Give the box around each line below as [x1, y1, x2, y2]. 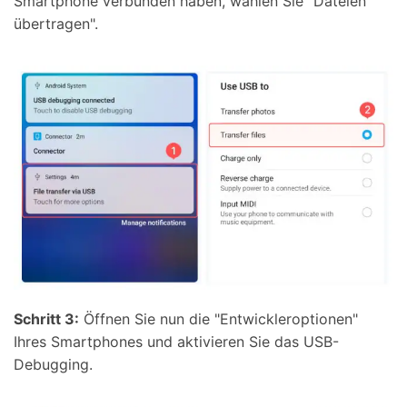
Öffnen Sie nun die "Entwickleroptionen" [79, 309, 358, 328]
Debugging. [14, 354, 93, 373]
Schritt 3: [14, 309, 79, 328]
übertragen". [14, 14, 98, 33]
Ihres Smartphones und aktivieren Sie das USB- [14, 332, 339, 351]
